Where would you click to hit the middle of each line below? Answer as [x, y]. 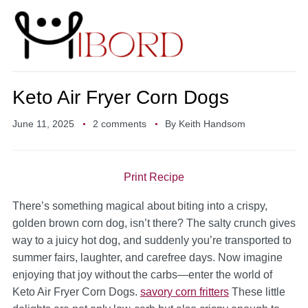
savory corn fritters [184, 292]
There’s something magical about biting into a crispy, [140, 206]
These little [257, 292]
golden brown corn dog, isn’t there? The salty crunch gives [154, 223]
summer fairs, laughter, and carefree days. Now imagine [147, 258]
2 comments [119, 124]
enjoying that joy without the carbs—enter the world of [142, 275]
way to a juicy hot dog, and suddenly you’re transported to [152, 241]
